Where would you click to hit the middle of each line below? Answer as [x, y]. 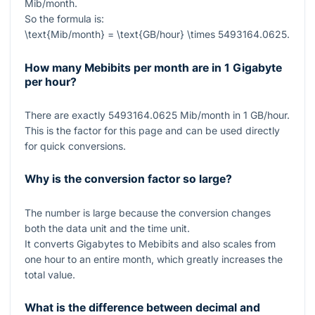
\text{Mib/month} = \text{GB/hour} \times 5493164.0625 [156, 34]
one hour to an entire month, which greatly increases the [154, 259]
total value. [50, 274]
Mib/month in [210, 115]
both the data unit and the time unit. [107, 228]
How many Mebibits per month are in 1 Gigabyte [153, 67]
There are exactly [66, 115]
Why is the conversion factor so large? [128, 179]
